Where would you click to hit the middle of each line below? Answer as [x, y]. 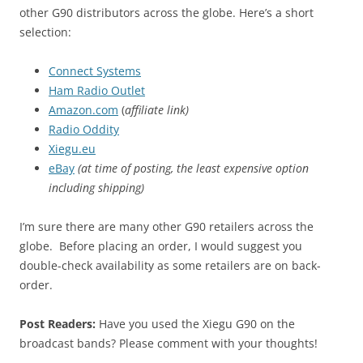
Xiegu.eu [72, 149]
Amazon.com [83, 110]
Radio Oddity [84, 130]
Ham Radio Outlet [97, 91]
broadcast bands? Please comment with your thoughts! [169, 344]
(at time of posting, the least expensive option [193, 169]
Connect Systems [95, 71]
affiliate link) [157, 110]
